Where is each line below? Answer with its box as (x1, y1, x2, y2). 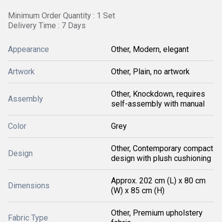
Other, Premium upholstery (111, 208, 203, 218)
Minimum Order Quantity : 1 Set (8, 11, 115, 20)
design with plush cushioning (111, 154, 211, 163)
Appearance (8, 45, 49, 54)
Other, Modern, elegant (111, 45, 189, 54)
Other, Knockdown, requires (111, 89, 205, 99)
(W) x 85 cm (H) (111, 186, 165, 195)
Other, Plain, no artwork (111, 67, 190, 76)
